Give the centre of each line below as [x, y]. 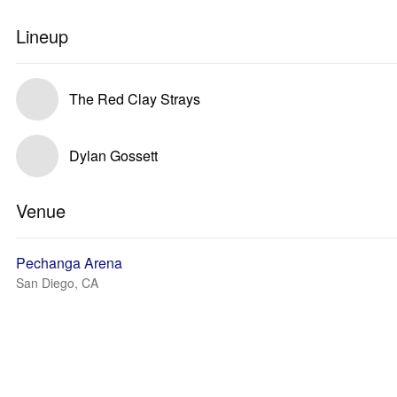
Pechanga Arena [69, 263]
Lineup [42, 36]
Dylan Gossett [113, 156]
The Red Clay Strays [135, 99]
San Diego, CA [57, 283]
